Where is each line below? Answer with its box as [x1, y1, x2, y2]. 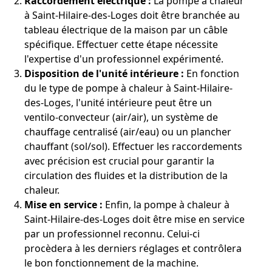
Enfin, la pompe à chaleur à [103, 197, 229, 211]
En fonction [184, 66, 239, 80]
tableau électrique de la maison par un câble [24, 22, 228, 36]
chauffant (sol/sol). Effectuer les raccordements [24, 139, 242, 153]
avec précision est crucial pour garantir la [24, 154, 214, 168]
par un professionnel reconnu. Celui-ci [24, 226, 200, 240]
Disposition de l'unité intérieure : [24, 66, 184, 80]
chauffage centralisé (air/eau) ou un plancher [24, 124, 231, 138]
